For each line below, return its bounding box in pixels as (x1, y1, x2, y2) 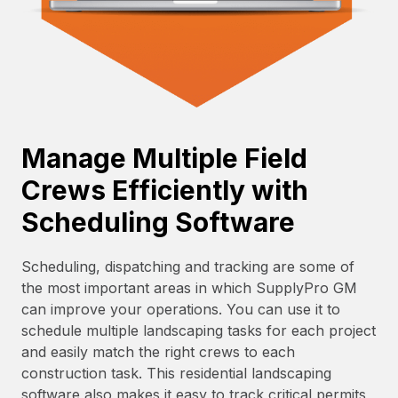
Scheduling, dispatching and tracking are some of (21, 257, 354, 275)
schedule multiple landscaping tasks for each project (21, 321, 376, 339)
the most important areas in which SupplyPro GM (21, 278, 357, 297)
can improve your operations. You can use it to (21, 299, 340, 318)
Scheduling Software (21, 206, 295, 239)
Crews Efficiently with (21, 174, 308, 207)
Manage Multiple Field (21, 142, 307, 175)
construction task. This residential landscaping (21, 363, 331, 382)
